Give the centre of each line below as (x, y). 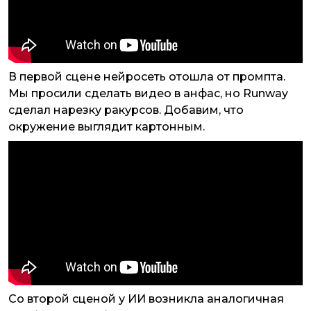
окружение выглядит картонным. (107, 127)
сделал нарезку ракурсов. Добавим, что (126, 110)
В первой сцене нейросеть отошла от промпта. (147, 77)
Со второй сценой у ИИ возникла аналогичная (146, 299)
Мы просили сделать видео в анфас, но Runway (148, 94)
